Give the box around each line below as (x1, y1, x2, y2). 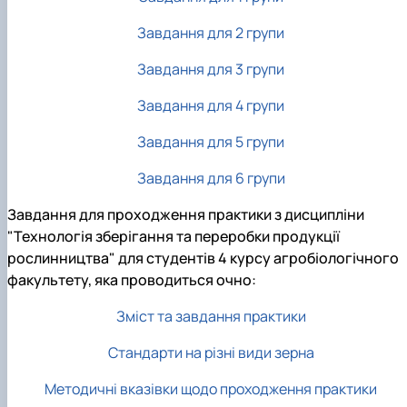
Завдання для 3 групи (137, 58, 284, 79)
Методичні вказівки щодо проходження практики (45, 379, 377, 400)
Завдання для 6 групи (136, 167, 285, 188)
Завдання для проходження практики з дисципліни (7, 204, 364, 225)
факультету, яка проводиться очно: (7, 270, 256, 291)
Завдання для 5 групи (137, 131, 284, 152)
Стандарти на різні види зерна (107, 342, 314, 363)
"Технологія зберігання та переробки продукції (7, 226, 340, 247)
